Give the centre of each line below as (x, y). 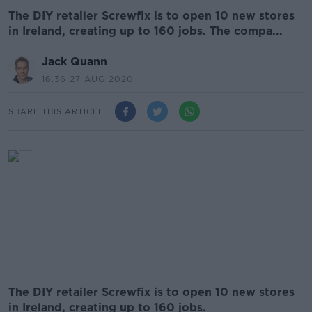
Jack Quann (75, 62)
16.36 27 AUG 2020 (88, 79)
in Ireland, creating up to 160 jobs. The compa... (146, 31)
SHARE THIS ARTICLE (56, 111)
